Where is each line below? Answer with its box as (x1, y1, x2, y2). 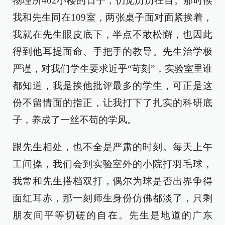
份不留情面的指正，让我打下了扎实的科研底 (13, 97, 212, 108)
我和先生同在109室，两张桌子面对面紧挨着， (13, 12, 212, 23)
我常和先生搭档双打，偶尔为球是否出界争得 (13, 176, 212, 186)
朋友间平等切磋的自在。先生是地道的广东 (13, 210, 212, 220)
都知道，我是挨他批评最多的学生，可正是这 (13, 80, 212, 91)
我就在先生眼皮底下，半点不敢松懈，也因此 (13, 29, 212, 40)
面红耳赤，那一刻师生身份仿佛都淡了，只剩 (13, 193, 212, 203)
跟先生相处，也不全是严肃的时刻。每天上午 (13, 142, 212, 152)
